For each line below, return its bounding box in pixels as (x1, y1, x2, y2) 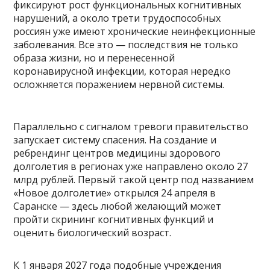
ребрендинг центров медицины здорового (13, 146, 221, 160)
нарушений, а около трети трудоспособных (13, 11, 221, 25)
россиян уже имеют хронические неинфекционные (13, 25, 256, 39)
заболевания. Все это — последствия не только (13, 38, 239, 52)
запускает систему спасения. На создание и (13, 133, 217, 147)
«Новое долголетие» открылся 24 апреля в (13, 186, 216, 200)
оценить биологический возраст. (13, 226, 172, 240)
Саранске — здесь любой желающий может (13, 199, 222, 213)
